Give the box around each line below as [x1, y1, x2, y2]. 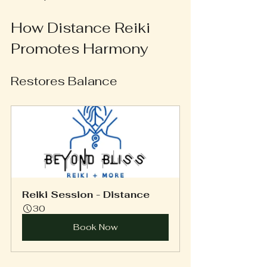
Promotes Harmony [11, 39, 148, 58]
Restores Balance [11, 73, 117, 89]
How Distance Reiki [11, 18, 154, 37]
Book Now [73, 221, 118, 232]
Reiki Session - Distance [22, 188, 150, 201]
